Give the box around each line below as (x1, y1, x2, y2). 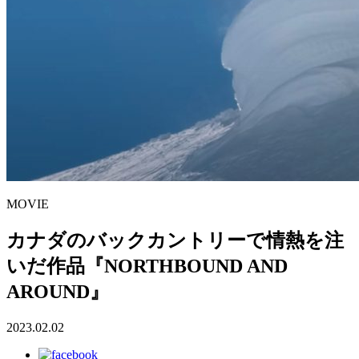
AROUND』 (6, 280, 109, 302)
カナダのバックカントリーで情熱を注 (6, 229, 344, 251)
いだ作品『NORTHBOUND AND (6, 255, 288, 276)
